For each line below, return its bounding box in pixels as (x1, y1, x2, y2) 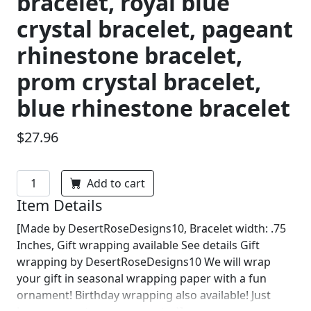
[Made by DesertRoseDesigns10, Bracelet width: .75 (17, 221, 286, 236)
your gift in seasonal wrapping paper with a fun (17, 271, 267, 286)
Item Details (17, 195, 102, 215)
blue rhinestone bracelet (17, 93, 290, 123)
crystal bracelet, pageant (17, 14, 293, 44)
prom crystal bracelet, (17, 67, 261, 96)
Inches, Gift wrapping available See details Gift (17, 237, 260, 253)
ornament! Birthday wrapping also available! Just (17, 287, 271, 303)
